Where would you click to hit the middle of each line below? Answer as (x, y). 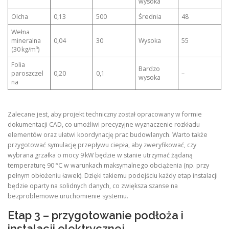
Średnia (150, 17)
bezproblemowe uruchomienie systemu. (68, 196)
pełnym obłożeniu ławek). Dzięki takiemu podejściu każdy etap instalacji (113, 176)
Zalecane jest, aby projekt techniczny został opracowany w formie (105, 114)
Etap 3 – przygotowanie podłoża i (96, 215)
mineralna (26, 41)
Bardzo (150, 69)
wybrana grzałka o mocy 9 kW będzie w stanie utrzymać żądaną (100, 155)
